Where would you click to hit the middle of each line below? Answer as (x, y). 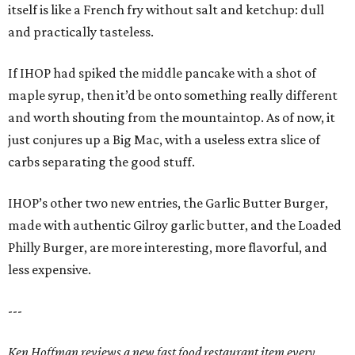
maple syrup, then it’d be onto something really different (173, 95)
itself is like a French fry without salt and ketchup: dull (166, 10)
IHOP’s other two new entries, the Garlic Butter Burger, (168, 203)
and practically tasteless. (81, 32)
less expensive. (50, 269)
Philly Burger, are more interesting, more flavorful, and (168, 247)
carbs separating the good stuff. (101, 162)
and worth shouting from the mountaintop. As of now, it (172, 117)
